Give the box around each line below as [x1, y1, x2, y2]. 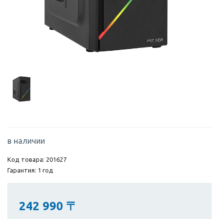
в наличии [7, 136, 45, 145]
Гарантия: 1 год [7, 166, 53, 174]
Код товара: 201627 [7, 155, 66, 163]
